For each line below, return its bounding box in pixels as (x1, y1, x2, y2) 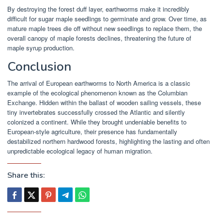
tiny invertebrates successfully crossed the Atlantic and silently (7, 107, 185, 117)
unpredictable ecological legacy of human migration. (7, 146, 153, 155)
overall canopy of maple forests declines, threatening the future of (7, 33, 191, 43)
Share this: (7, 170, 45, 181)
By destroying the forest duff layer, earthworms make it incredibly (7, 4, 189, 14)
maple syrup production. (7, 43, 75, 52)
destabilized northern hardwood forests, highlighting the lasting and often (7, 136, 210, 146)
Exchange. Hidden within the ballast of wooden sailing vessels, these (7, 97, 201, 107)
